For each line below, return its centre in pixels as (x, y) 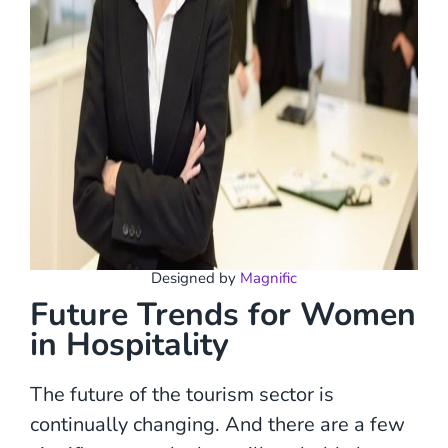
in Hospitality (129, 344)
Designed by (195, 278)
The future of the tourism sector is (182, 394)
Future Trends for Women (223, 314)
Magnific (268, 278)
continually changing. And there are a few (217, 424)
